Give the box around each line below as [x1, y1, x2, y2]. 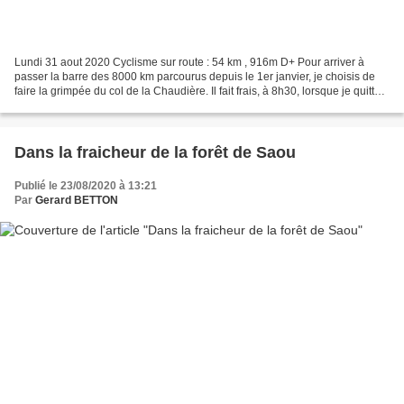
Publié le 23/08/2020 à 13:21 [14, 179, 157, 192]
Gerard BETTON [35, 193, 118, 207]
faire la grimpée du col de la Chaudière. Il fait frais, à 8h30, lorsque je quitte [14, 84, 381, 97]
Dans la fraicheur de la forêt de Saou [14, 142, 296, 161]
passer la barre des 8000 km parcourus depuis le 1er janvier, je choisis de [14, 69, 375, 83]
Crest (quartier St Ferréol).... [14, 98, 150, 112]
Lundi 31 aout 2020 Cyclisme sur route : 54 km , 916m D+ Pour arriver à [14, 55, 364, 69]
